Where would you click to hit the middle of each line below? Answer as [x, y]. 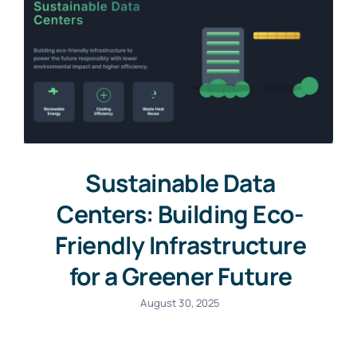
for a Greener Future [180, 277]
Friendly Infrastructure [180, 245]
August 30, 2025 [180, 303]
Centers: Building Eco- [180, 214]
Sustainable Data [180, 183]
